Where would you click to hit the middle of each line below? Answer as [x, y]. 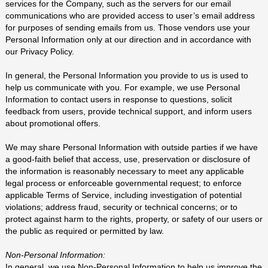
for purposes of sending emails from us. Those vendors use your [127, 28]
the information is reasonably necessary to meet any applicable [124, 171]
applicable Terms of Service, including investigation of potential [123, 195]
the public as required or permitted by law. [84, 231]
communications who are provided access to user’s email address [130, 16]
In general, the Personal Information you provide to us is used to [127, 75]
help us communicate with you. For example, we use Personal [122, 87]
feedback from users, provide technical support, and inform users [128, 111]
